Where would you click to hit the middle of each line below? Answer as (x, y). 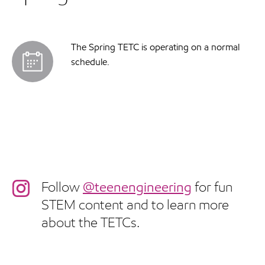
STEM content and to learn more (135, 206)
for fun (212, 188)
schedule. (90, 63)
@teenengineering (137, 188)
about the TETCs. (91, 224)
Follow (62, 188)
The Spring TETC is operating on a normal (155, 48)
